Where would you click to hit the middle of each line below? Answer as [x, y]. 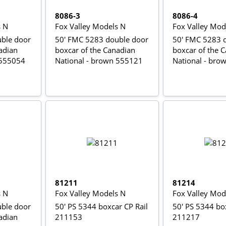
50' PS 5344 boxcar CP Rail [101, 206]
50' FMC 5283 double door [101, 39]
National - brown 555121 [99, 60]
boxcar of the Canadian [95, 50]
